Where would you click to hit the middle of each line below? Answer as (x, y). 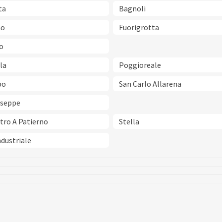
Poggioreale (140, 65)
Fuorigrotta (139, 28)
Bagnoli (132, 9)
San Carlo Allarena (150, 84)
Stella (129, 122)
